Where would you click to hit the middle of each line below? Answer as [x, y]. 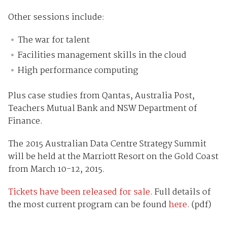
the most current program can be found [88, 205]
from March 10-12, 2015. [57, 169]
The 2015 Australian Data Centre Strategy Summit [107, 144]
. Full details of [180, 192]
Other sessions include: [56, 17]
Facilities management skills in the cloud [102, 55]
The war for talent [54, 40]
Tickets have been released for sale [79, 192]
